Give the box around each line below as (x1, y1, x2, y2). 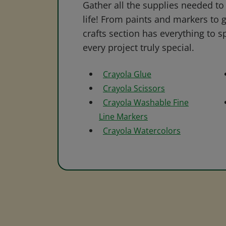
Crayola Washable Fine (103, 97, 189, 108)
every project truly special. (83, 41, 194, 53)
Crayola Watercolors (103, 125, 181, 136)
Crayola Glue (103, 69, 151, 80)
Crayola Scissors (103, 83, 165, 94)
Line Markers (99, 111, 148, 122)
